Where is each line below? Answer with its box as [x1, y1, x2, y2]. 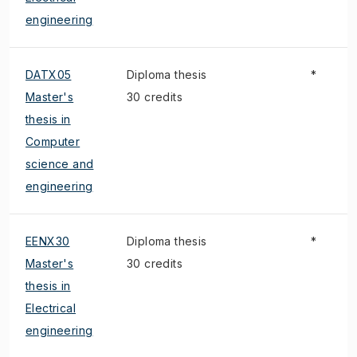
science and [25, 157, 94, 171]
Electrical [25, 301, 76, 315]
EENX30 [25, 234, 70, 248]
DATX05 [25, 68, 72, 81]
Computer [25, 135, 80, 148]
